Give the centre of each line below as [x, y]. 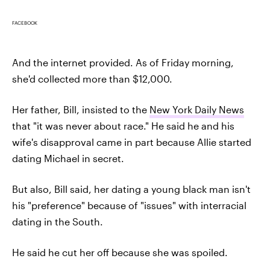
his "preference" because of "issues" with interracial [129, 206]
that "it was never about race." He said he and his [123, 126]
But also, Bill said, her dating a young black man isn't [131, 189]
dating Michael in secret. [68, 159]
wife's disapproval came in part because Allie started [132, 142]
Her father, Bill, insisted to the [81, 110]
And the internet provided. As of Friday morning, [123, 63]
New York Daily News [197, 110]
